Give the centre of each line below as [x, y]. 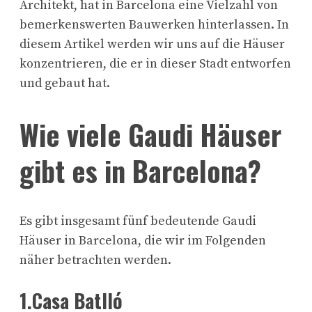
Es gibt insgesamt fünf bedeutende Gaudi [138, 221]
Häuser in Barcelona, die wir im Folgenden [143, 241]
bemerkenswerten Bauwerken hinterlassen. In [154, 24]
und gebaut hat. [65, 83]
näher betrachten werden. [95, 260]
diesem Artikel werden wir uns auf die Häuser [152, 44]
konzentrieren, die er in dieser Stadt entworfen [155, 63]
